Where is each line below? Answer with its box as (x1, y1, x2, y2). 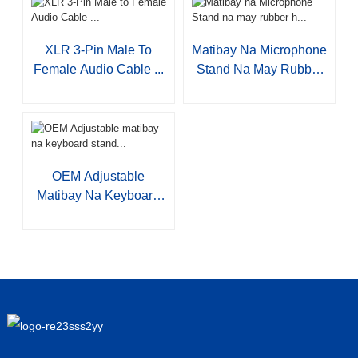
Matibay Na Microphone (192, 43, 327, 58)
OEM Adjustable (52, 169, 145, 184)
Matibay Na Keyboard (37, 189, 161, 203)
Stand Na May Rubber (196, 62, 323, 77)
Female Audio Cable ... (33, 62, 164, 77)
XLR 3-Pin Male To (45, 43, 153, 58)
